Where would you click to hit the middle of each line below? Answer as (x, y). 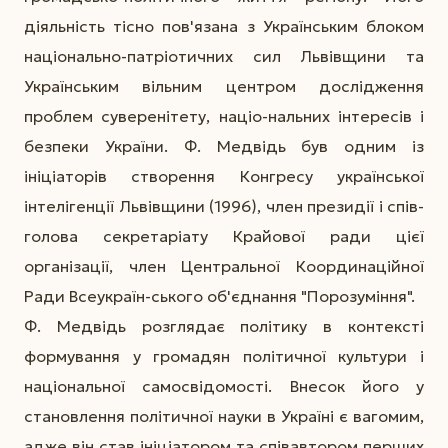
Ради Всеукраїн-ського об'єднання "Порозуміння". (219, 295)
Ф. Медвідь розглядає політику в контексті (224, 325)
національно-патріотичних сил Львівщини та (224, 55)
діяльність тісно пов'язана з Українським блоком (224, 25)
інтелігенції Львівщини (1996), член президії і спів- (224, 205)
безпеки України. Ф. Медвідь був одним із (224, 145)
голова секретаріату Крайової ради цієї (224, 235)
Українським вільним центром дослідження (224, 85)
